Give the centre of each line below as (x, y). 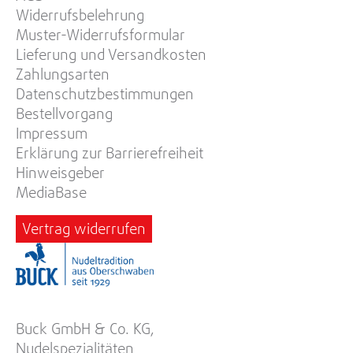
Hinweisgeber (60, 173)
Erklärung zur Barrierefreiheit (110, 153)
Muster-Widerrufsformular (100, 35)
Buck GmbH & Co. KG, (85, 329)
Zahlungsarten (63, 74)
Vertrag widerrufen (84, 229)
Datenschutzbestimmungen (105, 94)
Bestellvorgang (64, 113)
